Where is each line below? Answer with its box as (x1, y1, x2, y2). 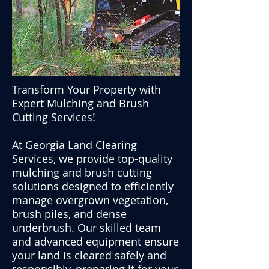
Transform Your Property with (12, 82, 161, 97)
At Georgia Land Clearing (12, 138, 137, 152)
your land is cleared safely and (12, 248, 166, 262)
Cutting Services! (12, 110, 95, 124)
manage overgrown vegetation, (12, 193, 168, 207)
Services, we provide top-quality (12, 151, 172, 166)
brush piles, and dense (12, 207, 127, 221)
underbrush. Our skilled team (12, 220, 161, 235)
